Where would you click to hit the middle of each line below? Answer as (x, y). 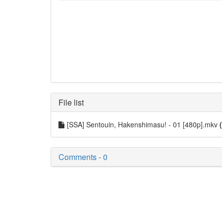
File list (71, 102)
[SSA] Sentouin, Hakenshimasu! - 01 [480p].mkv (143, 124)
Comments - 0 (83, 157)
